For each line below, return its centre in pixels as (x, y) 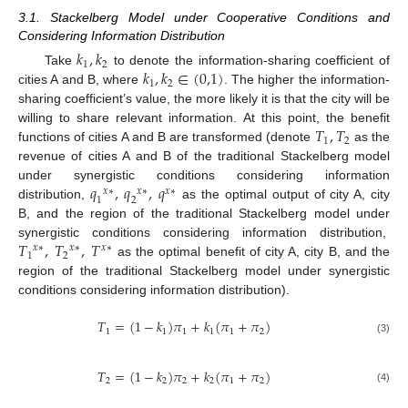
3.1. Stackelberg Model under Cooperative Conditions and (204, 18)
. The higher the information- (307, 80)
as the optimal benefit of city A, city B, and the (251, 252)
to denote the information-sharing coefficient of (249, 61)
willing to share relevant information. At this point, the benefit (204, 118)
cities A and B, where (81, 80)
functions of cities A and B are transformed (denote (167, 137)
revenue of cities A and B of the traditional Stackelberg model (204, 156)
